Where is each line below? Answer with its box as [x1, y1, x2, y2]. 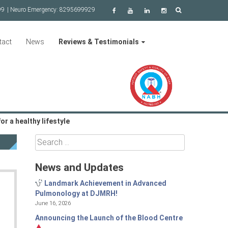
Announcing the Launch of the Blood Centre [35, 213, 183, 222]
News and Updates [35, 161, 124, 174]
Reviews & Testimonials [59, 38, 139, 46]
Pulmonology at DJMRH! [35, 189, 118, 197]
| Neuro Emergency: [7, 6, 60, 13]
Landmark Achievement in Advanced [43, 179, 167, 187]
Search [34, 135, 58, 144]
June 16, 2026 [35, 199, 71, 207]
